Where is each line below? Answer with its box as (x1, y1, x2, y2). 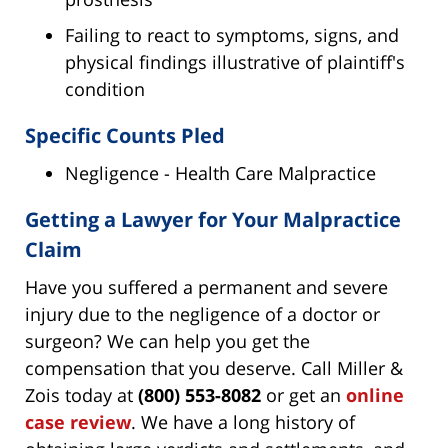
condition (65, 77, 145, 102)
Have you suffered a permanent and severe (25, 275, 388, 300)
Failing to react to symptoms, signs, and (65, 23, 399, 48)
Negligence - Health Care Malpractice (65, 161, 376, 186)
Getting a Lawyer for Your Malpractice (25, 206, 401, 234)
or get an (261, 383, 346, 408)
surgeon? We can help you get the (25, 329, 310, 354)
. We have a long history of (131, 410, 355, 435)
